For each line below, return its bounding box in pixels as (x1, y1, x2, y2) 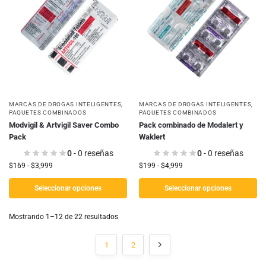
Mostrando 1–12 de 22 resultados (9, 213, 118, 221)
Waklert (139, 132, 165, 142)
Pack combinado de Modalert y (139, 121, 243, 130)
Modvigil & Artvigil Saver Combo (9, 121, 119, 130)
